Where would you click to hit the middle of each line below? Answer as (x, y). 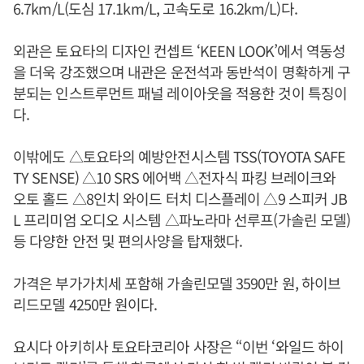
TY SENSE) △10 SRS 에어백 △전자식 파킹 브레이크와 (175, 178)
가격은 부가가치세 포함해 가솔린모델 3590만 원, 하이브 (177, 283)
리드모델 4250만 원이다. (85, 304)
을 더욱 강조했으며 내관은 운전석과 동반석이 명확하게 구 (182, 72)
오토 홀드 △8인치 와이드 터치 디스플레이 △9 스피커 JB (180, 199)
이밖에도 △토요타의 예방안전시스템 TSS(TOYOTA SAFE (180, 156)
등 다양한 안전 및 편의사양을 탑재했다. (130, 241)
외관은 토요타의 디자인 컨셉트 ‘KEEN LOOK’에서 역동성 (180, 51)
